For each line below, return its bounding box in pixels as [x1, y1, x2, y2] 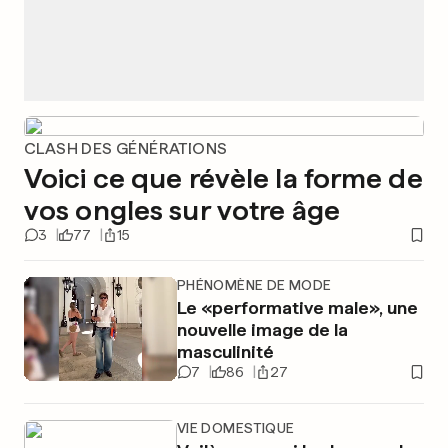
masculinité [176, 341, 274, 362]
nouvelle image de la [176, 319, 348, 340]
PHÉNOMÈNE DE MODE [176, 277, 332, 293]
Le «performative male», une [176, 297, 418, 318]
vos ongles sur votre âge [24, 193, 340, 227]
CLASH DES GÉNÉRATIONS [24, 139, 228, 158]
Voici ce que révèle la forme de [24, 161, 423, 195]
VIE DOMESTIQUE [176, 420, 295, 436]
